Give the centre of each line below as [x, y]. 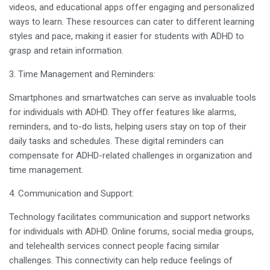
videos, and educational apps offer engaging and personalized [132, 7]
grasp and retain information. [66, 51]
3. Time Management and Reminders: [82, 74]
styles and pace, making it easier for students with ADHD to [127, 36]
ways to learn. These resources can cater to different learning [132, 22]
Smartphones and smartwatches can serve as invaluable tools [133, 98]
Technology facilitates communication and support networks [130, 217]
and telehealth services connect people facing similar [114, 246]
